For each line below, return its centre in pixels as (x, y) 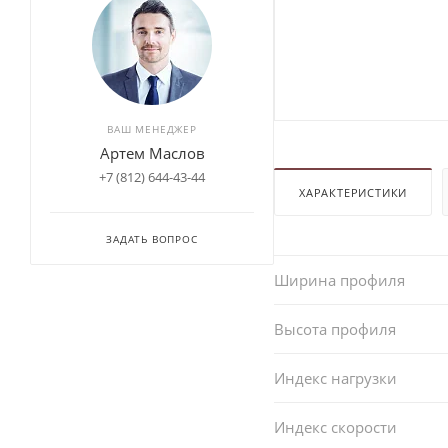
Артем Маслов (152, 153)
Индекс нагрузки (335, 377)
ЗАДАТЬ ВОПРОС (152, 239)
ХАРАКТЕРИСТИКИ (353, 192)
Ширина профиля (339, 279)
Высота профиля (335, 328)
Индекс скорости (335, 426)
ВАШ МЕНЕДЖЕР (152, 129)
